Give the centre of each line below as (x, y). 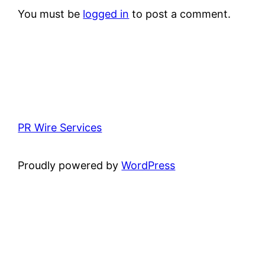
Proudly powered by (70, 165)
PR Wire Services (60, 127)
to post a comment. (180, 14)
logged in (106, 14)
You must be (51, 14)
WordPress (148, 165)
